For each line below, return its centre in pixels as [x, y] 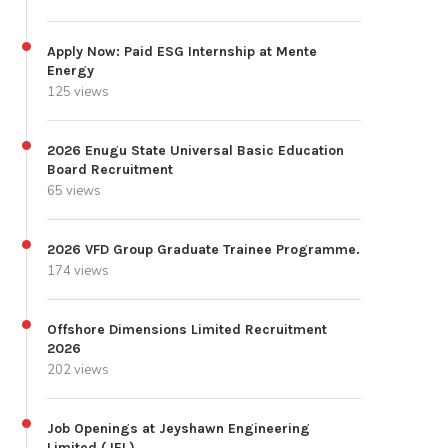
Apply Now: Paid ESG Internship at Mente [182, 52]
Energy [70, 71]
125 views [78, 92]
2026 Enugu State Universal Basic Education [195, 151]
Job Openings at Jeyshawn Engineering [178, 429]
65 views [74, 191]
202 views [78, 370]
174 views [78, 271]
